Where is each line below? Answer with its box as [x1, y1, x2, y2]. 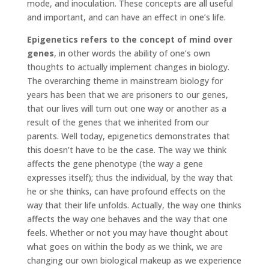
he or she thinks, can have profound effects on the [26, 185, 226, 197]
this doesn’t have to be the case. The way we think [26, 144, 226, 156]
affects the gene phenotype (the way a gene [26, 157, 203, 169]
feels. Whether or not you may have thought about [26, 226, 228, 238]
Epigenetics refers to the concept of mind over [26, 33, 232, 45]
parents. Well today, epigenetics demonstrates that [26, 130, 230, 142]
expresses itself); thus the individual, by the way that [26, 171, 233, 183]
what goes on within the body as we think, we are [26, 240, 223, 252]
